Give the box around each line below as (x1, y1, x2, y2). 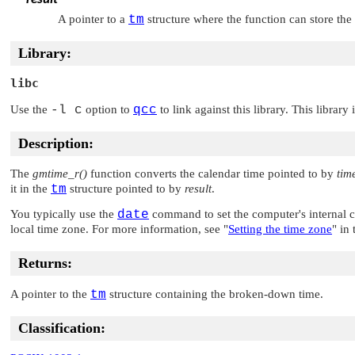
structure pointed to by (67, 181, 185, 195)
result (185, 181, 212, 195)
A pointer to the (10, 287, 90, 300)
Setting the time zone (228, 223, 332, 236)
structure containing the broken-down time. (106, 287, 323, 300)
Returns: (18, 255, 72, 272)
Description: (18, 135, 94, 151)
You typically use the (10, 208, 117, 221)
